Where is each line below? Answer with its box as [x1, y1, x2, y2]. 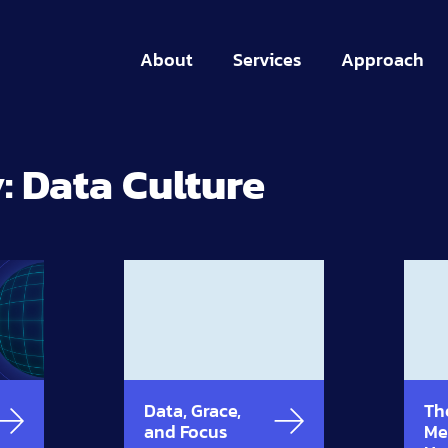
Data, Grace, [143, 396, 241, 424]
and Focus [143, 417, 227, 445]
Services [233, 46, 301, 73]
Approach [341, 46, 424, 73]
